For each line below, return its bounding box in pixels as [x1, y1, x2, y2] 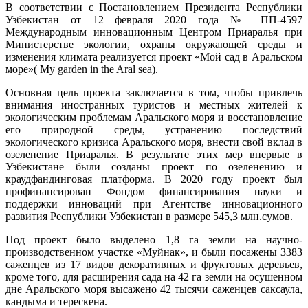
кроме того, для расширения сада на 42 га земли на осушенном [5, 270, 302, 283]
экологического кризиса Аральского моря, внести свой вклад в [5, 135, 302, 148]
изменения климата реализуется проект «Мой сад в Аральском [5, 50, 302, 63]
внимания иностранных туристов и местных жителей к [5, 98, 302, 111]
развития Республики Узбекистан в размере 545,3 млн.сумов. [5, 210, 293, 222]
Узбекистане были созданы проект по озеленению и [5, 160, 302, 173]
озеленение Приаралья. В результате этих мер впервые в [5, 148, 302, 160]
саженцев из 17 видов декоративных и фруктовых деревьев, [5, 258, 302, 270]
